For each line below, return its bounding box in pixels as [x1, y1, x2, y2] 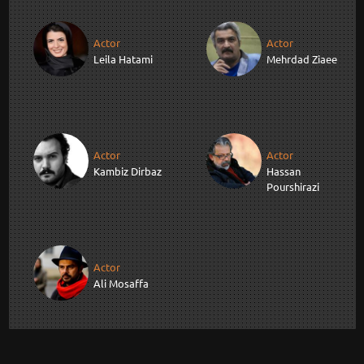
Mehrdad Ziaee [266, 52, 337, 67]
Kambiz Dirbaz [93, 164, 162, 179]
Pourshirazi [266, 180, 319, 194]
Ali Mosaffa [93, 276, 149, 291]
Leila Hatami [93, 52, 153, 67]
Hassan [266, 164, 301, 179]
